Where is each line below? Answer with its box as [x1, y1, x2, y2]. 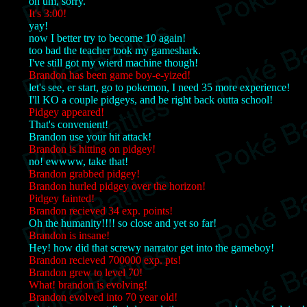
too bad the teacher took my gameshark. [29, 44, 201, 56]
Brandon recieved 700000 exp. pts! [29, 254, 181, 266]
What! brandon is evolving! [29, 278, 147, 291]
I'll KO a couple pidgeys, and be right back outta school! [29, 93, 273, 106]
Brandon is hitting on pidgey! [29, 143, 156, 155]
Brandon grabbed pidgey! [29, 167, 140, 180]
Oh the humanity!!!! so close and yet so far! [29, 217, 217, 229]
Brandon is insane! [29, 229, 110, 241]
